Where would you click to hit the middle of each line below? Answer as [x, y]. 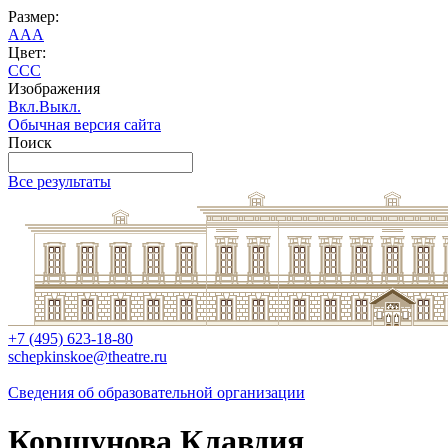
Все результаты [59, 181]
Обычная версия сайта [84, 124]
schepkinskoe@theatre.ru [87, 356]
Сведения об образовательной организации [156, 392]
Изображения [54, 88]
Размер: [33, 16]
